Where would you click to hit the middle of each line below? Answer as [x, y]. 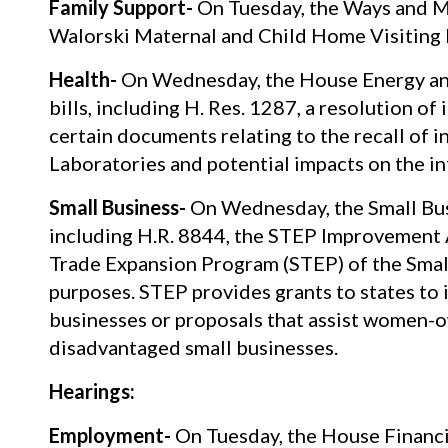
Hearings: [91, 390]
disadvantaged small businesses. [193, 346]
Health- [82, 78]
